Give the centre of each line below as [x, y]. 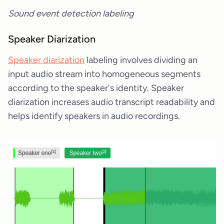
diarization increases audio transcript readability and [111, 102]
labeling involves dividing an [141, 60]
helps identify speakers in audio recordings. [94, 116]
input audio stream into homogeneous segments [104, 74]
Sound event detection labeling [71, 14]
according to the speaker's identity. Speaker [96, 88]
